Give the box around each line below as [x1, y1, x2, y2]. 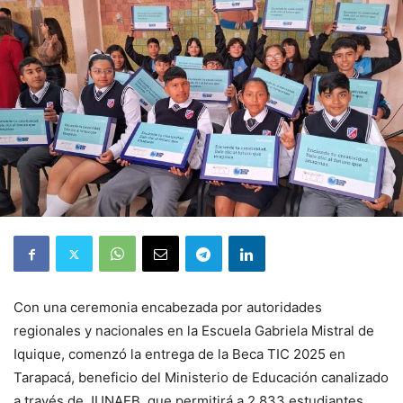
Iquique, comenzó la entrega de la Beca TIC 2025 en [13, 345, 345, 363]
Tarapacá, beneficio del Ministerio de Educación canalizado [13, 369, 389, 387]
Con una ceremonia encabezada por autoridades [13, 299, 322, 317]
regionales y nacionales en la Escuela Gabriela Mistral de [13, 322, 374, 340]
